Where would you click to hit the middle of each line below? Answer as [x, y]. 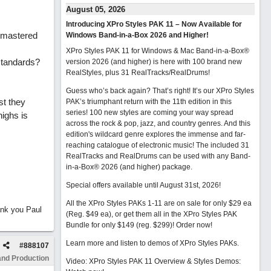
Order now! [194, 225]
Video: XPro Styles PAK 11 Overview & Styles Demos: [153, 261]
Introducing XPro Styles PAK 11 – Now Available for [154, 24]
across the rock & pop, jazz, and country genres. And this [158, 123]
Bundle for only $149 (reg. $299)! [121, 225]
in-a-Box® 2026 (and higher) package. [129, 167]
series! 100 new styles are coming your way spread [149, 113]
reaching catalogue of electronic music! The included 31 [157, 145]
